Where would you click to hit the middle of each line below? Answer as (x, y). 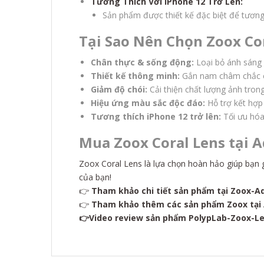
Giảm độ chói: (119, 90)
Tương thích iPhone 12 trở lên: (156, 117)
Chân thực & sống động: (142, 62)
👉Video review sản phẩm (134, 218)
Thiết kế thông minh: (135, 76)
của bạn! (95, 177)
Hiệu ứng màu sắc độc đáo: (148, 103)
